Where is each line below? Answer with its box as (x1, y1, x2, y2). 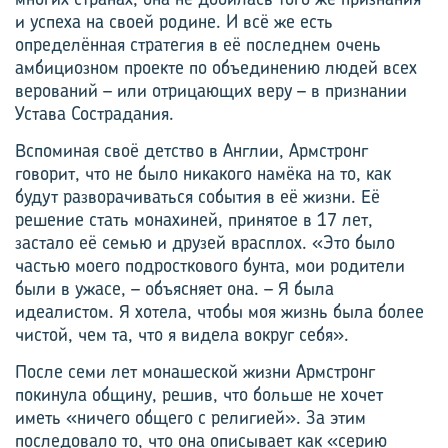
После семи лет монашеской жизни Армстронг (15, 359, 375, 384)
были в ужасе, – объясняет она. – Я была (15, 276, 334, 301)
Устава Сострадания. (15, 101, 174, 126)
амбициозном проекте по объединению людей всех (15, 55, 417, 80)
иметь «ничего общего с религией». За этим (15, 405, 366, 430)
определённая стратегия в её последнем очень (15, 32, 381, 57)
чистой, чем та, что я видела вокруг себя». (15, 322, 349, 347)
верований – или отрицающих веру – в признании (15, 78, 407, 103)
